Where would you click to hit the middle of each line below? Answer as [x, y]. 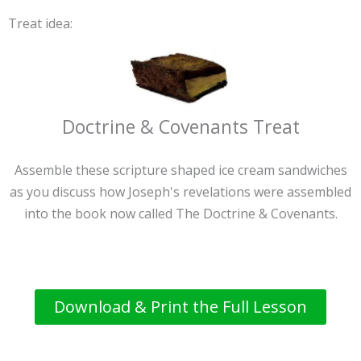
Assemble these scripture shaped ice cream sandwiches [180, 170]
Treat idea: [40, 23]
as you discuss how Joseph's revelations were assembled [180, 192]
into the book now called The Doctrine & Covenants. [180, 214]
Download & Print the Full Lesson [180, 307]
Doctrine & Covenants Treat [180, 127]
